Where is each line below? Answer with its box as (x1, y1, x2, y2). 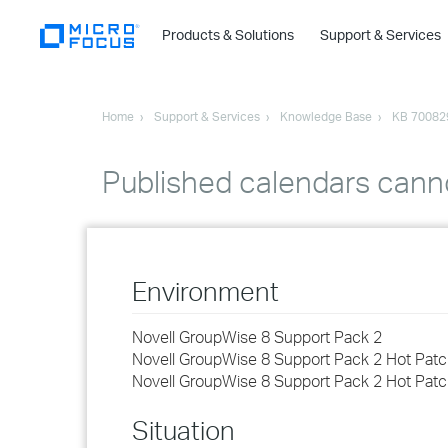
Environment (132, 275, 279, 307)
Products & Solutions (162, 26, 297, 43)
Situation (132, 414, 235, 446)
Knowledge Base (280, 109, 372, 124)
